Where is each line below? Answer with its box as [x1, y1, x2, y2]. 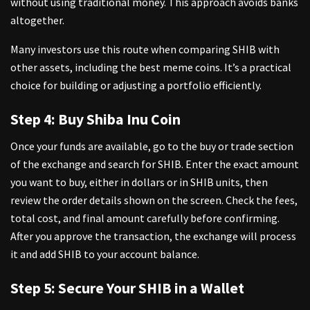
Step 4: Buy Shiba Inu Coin [10, 109, 181, 129]
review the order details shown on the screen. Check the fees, [10, 193, 298, 208]
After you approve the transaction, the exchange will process [10, 229, 296, 244]
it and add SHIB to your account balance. [10, 247, 199, 262]
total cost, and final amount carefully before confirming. [10, 211, 280, 226]
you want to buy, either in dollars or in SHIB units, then [10, 175, 268, 190]
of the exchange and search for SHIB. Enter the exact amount [10, 157, 299, 172]
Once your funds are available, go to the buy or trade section [10, 139, 293, 154]
